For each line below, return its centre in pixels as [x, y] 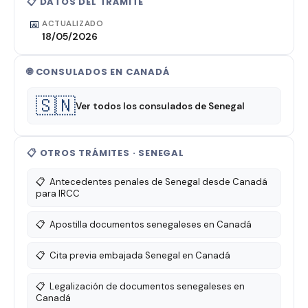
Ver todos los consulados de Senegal [160, 106]
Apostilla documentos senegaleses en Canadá [151, 224]
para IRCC [58, 194]
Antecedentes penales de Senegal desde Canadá [158, 182]
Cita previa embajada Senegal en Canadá [140, 255]
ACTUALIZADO [73, 24]
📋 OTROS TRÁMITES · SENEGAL [106, 153]
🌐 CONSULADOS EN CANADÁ [98, 72]
